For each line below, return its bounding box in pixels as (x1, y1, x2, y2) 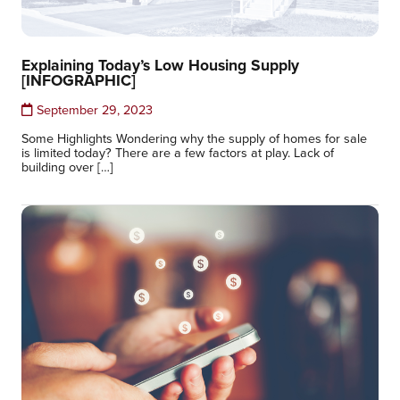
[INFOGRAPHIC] (21, 69, 136, 92)
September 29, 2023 (33, 100, 153, 120)
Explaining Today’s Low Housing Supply (21, 54, 299, 77)
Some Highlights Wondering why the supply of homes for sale (21, 129, 367, 148)
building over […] (21, 157, 113, 177)
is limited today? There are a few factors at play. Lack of (21, 143, 334, 162)
